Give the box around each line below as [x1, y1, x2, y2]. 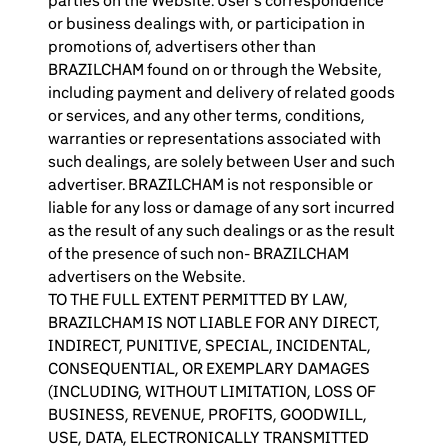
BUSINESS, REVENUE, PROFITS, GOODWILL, [48, 405, 367, 424]
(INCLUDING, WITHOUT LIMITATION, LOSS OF [48, 382, 376, 401]
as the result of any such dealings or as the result [48, 221, 395, 240]
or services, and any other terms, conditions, [48, 106, 365, 125]
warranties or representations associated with [48, 129, 381, 148]
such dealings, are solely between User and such [48, 152, 395, 171]
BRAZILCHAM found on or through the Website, [48, 60, 382, 79]
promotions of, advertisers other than [48, 37, 316, 56]
